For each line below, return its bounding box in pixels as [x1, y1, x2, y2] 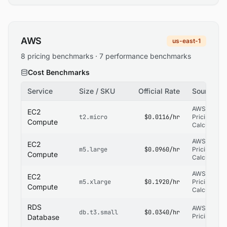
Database [27, 213, 59, 221]
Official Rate [138, 87, 180, 95]
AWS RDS [192, 204, 220, 212]
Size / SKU [79, 87, 115, 95]
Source [192, 87, 215, 95]
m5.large [79, 145, 107, 154]
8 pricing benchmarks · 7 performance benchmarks [21, 52, 191, 60]
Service [27, 87, 53, 95]
